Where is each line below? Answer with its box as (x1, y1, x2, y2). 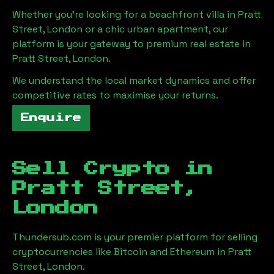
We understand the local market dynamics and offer (12, 74, 256, 87)
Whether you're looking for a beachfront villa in (12, 8, 238, 21)
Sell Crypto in (12, 161, 213, 176)
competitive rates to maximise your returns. (12, 89, 218, 102)
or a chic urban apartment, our (83, 23, 228, 35)
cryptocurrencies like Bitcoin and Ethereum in (12, 245, 228, 258)
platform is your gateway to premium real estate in (12, 37, 251, 50)
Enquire (21, 114, 81, 122)
